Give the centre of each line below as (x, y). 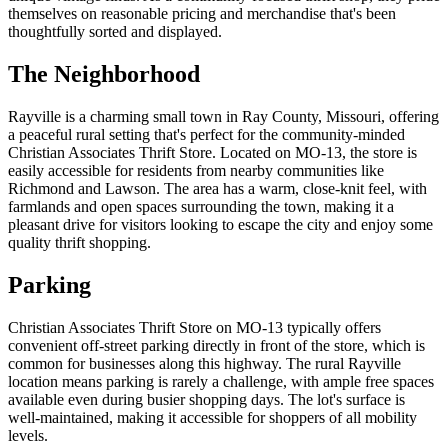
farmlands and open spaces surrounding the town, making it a (201, 207)
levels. (28, 435)
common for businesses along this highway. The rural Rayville (204, 363)
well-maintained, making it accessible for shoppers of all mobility (212, 417)
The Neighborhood (104, 74)
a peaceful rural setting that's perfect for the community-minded (206, 135)
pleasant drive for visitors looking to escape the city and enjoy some (220, 225)
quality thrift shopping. (79, 243)
